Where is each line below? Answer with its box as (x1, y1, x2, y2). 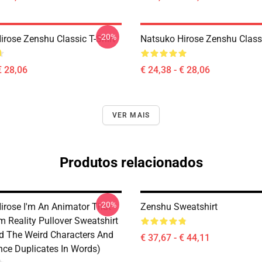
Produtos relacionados (59, 154, 203, 171)
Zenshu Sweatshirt (140, 201, 218, 212)
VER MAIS (112, 111, 150, 119)
